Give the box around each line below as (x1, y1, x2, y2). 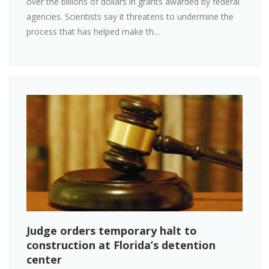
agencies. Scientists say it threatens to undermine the (26, 10, 234, 22)
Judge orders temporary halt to (26, 223, 197, 238)
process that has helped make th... (26, 25, 159, 37)
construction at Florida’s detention (26, 238, 216, 253)
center (26, 252, 62, 267)
